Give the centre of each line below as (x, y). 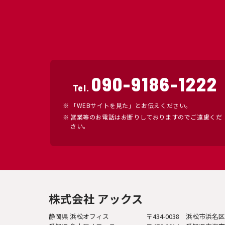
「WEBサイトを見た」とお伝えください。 (131, 105)
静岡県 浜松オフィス (79, 216)
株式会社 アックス (96, 198)
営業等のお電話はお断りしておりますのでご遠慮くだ (146, 117)
